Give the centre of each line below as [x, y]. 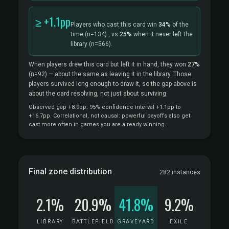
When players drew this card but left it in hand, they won [108, 64]
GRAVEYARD [136, 222]
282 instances [180, 172]
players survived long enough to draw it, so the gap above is [113, 84]
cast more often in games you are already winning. [97, 124]
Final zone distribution [70, 171]
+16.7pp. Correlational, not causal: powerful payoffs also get [109, 116]
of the [180, 25]
